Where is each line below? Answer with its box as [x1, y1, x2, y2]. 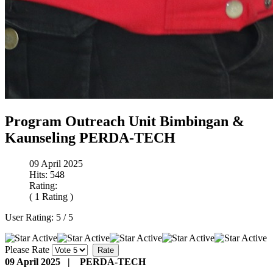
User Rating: [5, 211, 56, 222]
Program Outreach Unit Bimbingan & [5, 113, 244, 129]
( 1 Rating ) [29, 191, 73, 202]
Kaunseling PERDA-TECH [5, 129, 175, 146]
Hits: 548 [29, 169, 65, 180]
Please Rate [5, 244, 49, 255]
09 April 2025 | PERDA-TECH [5, 256, 146, 267]
